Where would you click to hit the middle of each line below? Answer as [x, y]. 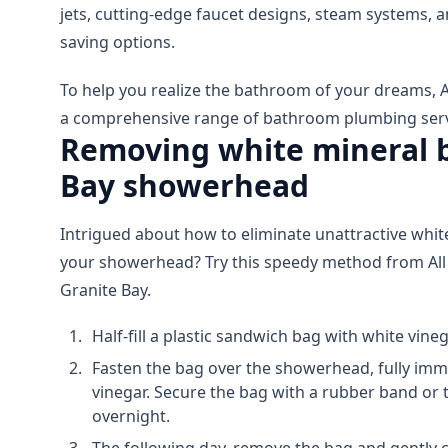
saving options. [117, 42]
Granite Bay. [105, 290]
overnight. [131, 416]
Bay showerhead [184, 186]
